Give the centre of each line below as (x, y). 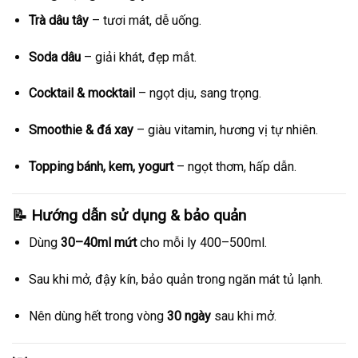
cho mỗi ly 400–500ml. (201, 243)
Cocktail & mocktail (82, 93)
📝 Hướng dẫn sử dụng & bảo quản (129, 215)
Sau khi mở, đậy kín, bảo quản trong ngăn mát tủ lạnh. (175, 280)
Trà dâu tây (58, 20)
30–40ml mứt (98, 243)
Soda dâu (54, 57)
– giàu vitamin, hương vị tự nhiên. (225, 130)
